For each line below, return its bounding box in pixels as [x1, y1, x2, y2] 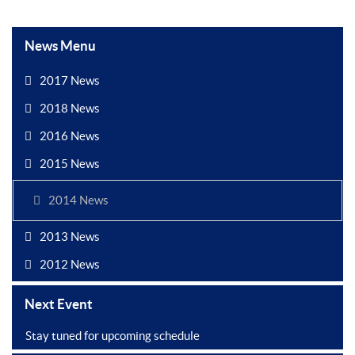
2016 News [40, 128, 100, 143]
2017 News [40, 73, 100, 87]
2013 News [40, 229, 100, 243]
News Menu [25, 38, 96, 53]
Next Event [25, 296, 93, 311]
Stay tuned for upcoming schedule [25, 328, 200, 342]
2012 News [40, 257, 100, 271]
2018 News [40, 101, 100, 115]
